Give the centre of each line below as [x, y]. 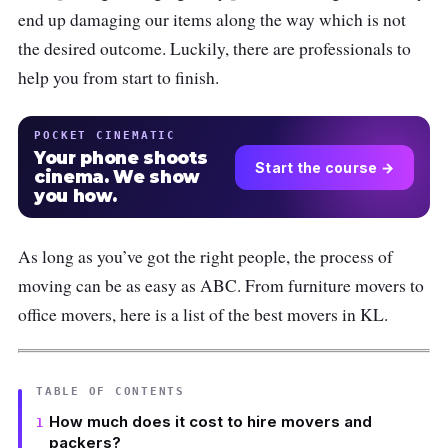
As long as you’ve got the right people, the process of [205, 257]
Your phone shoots [121, 158]
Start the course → [324, 167]
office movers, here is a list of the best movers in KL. [209, 315]
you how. [75, 196]
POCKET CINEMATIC [105, 135]
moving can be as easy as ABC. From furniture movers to [221, 286]
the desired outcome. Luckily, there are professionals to [214, 49]
